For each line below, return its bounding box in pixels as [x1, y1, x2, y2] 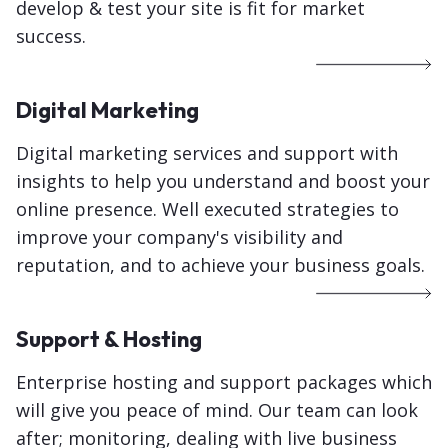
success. [16, 24, 86, 49]
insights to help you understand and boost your [16, 169, 430, 194]
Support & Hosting [16, 325, 202, 354]
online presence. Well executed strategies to [16, 197, 399, 222]
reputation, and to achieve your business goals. [16, 253, 425, 278]
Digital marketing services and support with [16, 141, 398, 166]
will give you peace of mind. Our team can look [16, 398, 418, 423]
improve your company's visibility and [16, 225, 343, 250]
